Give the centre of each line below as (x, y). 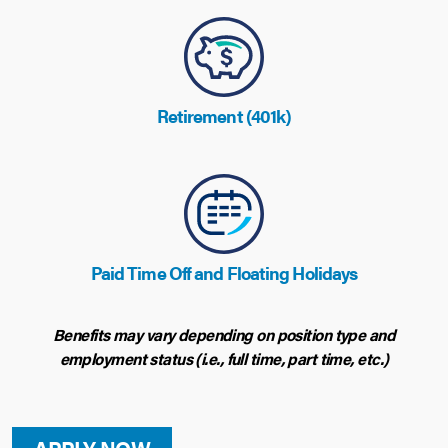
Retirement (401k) (224, 115)
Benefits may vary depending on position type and (224, 334)
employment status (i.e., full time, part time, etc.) (224, 358)
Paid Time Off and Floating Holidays (224, 272)
